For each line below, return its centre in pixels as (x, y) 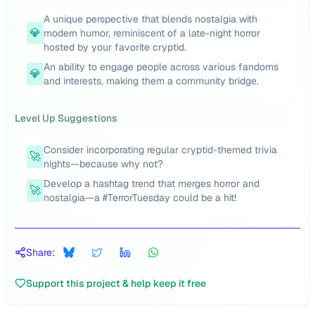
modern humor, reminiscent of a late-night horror (152, 33)
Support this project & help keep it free (116, 283)
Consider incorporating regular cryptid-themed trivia (160, 150)
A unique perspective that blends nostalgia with (150, 19)
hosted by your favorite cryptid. (115, 47)
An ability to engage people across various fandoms (161, 67)
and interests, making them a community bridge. (151, 81)
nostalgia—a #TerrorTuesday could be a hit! (140, 198)
